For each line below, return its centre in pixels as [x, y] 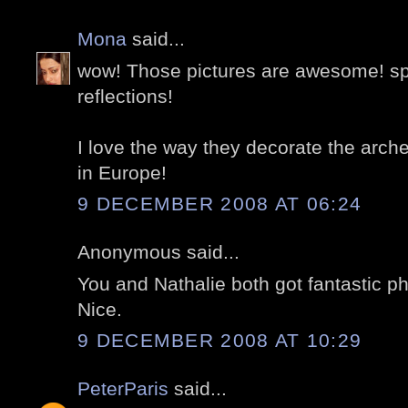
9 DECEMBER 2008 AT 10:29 [220, 341]
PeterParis [123, 389]
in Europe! [122, 172]
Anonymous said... [158, 252]
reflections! [125, 96]
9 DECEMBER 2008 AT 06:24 [220, 204]
